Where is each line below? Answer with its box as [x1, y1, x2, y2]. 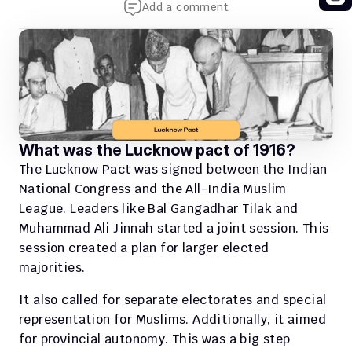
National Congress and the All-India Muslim [19, 181, 287, 197]
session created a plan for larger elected [19, 240, 269, 256]
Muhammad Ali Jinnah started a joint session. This [19, 220, 329, 236]
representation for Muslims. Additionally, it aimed [19, 311, 326, 328]
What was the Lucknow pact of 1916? [19, 141, 295, 159]
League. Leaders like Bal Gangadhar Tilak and [19, 200, 299, 217]
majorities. [19, 259, 86, 276]
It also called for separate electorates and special [19, 291, 327, 308]
